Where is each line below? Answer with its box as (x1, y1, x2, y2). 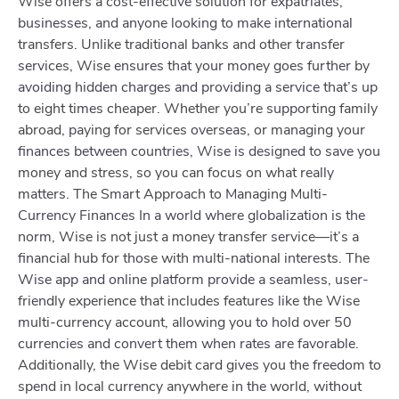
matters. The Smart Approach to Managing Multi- (18, 183, 328, 204)
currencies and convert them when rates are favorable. (18, 333, 359, 354)
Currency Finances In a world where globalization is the (18, 205, 365, 225)
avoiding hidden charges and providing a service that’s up (18, 77, 378, 97)
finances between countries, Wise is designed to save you (18, 141, 380, 161)
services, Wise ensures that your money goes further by (18, 55, 370, 76)
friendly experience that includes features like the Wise (18, 290, 360, 311)
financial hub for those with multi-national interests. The (18, 248, 370, 268)
